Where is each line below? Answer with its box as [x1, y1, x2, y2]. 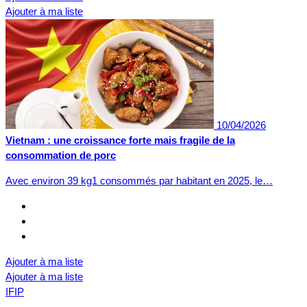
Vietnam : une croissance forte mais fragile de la [5, 134, 235, 146]
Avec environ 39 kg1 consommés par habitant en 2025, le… [5, 174, 273, 186]
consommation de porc [5, 149, 116, 161]
